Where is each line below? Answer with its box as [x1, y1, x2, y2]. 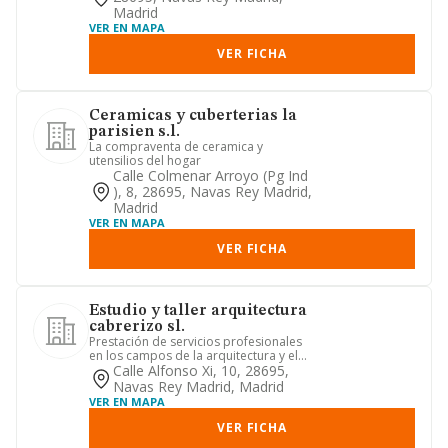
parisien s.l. [89, 124, 180, 140]
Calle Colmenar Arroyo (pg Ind [113, 166, 308, 185]
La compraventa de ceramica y [89, 138, 263, 155]
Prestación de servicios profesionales [89, 333, 302, 350]
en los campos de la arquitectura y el [89, 347, 298, 364]
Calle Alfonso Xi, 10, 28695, [113, 361, 289, 380]
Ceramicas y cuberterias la [89, 108, 297, 124]
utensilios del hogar [89, 152, 201, 169]
